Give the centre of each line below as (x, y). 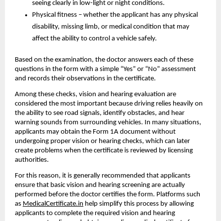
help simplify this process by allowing (139, 204)
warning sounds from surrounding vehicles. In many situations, (108, 122)
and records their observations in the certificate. (85, 78)
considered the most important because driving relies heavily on (109, 104)
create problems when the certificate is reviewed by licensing (104, 150)
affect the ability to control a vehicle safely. (94, 38)
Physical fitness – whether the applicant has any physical (115, 15)
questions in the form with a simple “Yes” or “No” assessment (105, 69)
